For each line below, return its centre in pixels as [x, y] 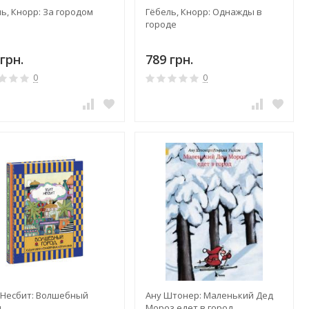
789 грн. [169, 60]
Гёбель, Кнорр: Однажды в [203, 12]
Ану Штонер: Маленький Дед [209, 295]
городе [161, 24]
